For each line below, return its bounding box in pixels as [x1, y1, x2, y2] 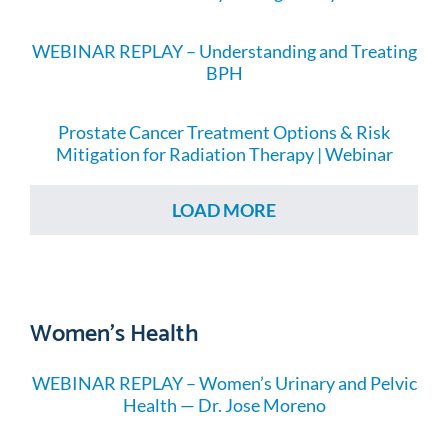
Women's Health [29, 309, 199, 351]
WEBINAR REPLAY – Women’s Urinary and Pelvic [31, 372, 417, 395]
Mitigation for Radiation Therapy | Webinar [55, 143, 393, 166]
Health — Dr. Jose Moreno [122, 394, 326, 417]
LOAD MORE [172, 199, 276, 222]
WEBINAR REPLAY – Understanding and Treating [31, 40, 417, 63]
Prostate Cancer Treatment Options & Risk [58, 121, 390, 144]
